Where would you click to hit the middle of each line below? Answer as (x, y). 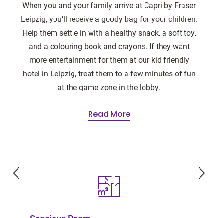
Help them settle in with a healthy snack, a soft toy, (109, 32)
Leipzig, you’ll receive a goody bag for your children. (109, 19)
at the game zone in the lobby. (109, 87)
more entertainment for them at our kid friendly (109, 60)
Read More (109, 115)
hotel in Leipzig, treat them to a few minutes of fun (109, 73)
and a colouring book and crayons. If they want (109, 46)
